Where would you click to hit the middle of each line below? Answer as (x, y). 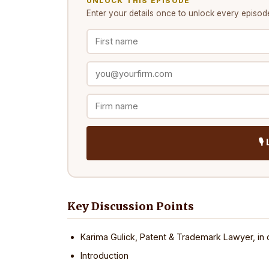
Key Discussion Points (131, 207)
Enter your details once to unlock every (164, 13)
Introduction (104, 255)
